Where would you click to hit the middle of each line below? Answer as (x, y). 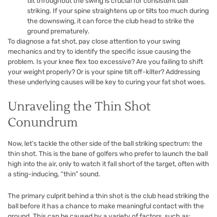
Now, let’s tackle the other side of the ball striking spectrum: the (105, 143)
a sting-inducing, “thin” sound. (54, 174)
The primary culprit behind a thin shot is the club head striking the (108, 196)
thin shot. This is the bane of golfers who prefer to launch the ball (108, 154)
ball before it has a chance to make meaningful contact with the (106, 206)
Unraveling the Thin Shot (79, 106)
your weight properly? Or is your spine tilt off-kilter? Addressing (104, 72)
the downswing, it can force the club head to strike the (111, 21)
